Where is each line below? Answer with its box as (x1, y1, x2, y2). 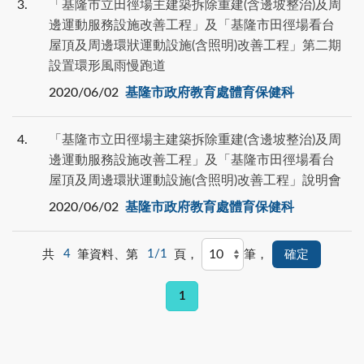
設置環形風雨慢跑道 (48, 59, 166, 73)
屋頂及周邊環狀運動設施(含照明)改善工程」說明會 (48, 174, 341, 188)
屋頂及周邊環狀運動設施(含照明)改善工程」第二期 (48, 39, 341, 53)
